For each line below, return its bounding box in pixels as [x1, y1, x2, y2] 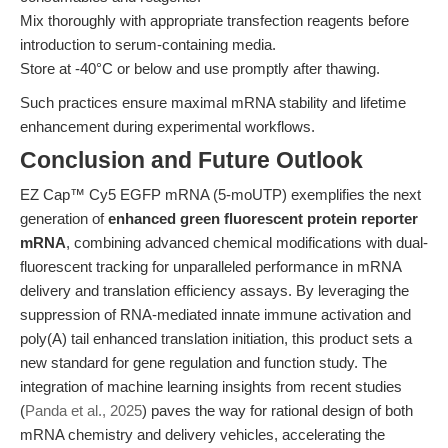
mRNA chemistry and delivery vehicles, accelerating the [20, 426, 385, 443]
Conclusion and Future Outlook [20, 148, 363, 173]
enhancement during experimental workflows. [20, 118, 315, 135]
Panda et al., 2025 [25, 402, 142, 419]
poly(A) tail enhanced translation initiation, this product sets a [20, 330, 412, 347]
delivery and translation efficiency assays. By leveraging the [20, 282, 409, 299]
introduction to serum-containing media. [20, 36, 276, 53]
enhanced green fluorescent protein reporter [108, 210, 418, 227]
